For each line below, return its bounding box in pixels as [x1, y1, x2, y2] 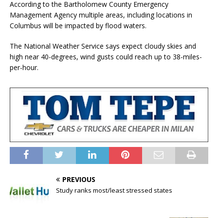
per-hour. [10, 63, 38, 73]
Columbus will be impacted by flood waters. [10, 21, 146, 31]
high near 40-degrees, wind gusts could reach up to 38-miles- [10, 52, 202, 62]
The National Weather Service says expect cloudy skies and [10, 41, 196, 51]
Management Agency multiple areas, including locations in [10, 10, 192, 20]
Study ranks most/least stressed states [56, 186, 172, 195]
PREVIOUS [62, 175, 95, 184]
